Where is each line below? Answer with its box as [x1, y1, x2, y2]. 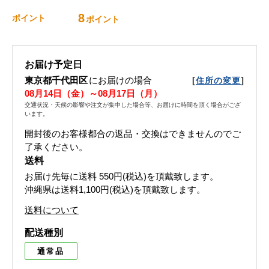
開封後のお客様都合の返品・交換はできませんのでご [25, 128, 241, 139]
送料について [25, 205, 79, 215]
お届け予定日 [25, 59, 82, 70]
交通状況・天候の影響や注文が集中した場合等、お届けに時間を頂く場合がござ [25, 101, 241, 108]
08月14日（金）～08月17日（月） [25, 88, 162, 98]
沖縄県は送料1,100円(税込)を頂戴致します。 [25, 184, 205, 195]
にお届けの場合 [89, 75, 152, 85]
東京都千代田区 [25, 75, 88, 85]
